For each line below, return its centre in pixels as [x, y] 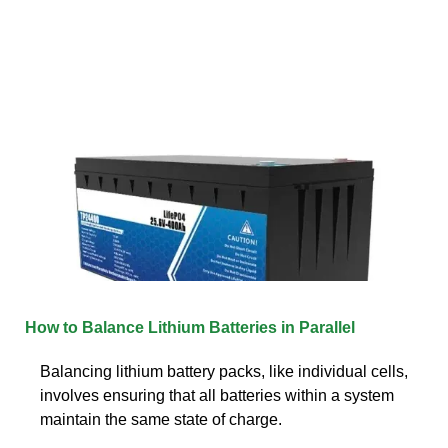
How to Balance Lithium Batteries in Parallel [190, 327]
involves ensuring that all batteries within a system [217, 395]
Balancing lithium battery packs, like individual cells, [224, 371]
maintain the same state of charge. [161, 419]
